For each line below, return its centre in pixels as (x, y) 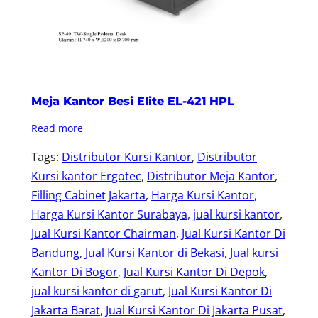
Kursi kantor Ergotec (86, 176)
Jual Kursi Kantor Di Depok (194, 272)
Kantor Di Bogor (75, 272)
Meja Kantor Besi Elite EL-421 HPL (133, 101)
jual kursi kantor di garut (97, 291)
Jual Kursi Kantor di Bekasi (155, 252)
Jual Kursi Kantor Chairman (104, 233)
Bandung (55, 252)
